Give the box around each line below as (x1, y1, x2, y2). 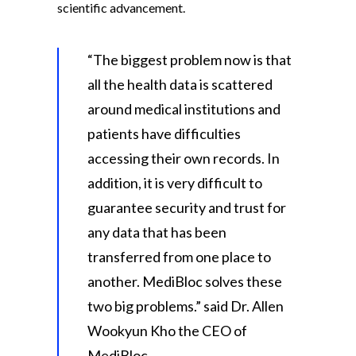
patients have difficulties (87, 125, 241, 143)
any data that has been (87, 223, 226, 242)
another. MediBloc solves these (87, 273, 282, 291)
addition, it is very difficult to (87, 174, 262, 192)
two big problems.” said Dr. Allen (87, 297, 284, 315)
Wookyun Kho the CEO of (87, 322, 247, 340)
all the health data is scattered (87, 75, 273, 94)
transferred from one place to (87, 248, 271, 266)
